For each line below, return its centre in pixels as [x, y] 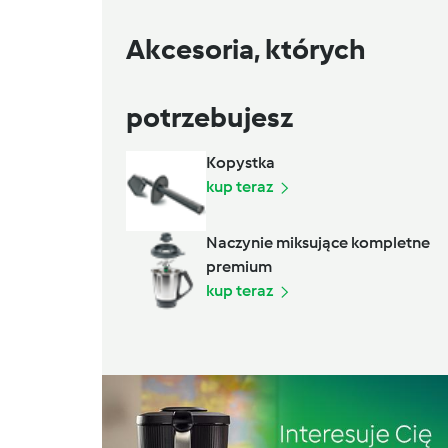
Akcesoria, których [246, 48]
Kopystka [240, 162]
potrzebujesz [209, 116]
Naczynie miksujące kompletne [318, 242]
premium [239, 266]
